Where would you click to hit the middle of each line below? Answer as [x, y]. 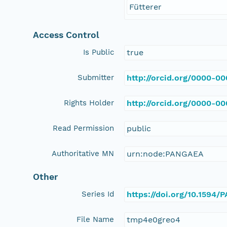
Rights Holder [89, 103]
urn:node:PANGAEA [165, 154]
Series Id [98, 194]
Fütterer [146, 7]
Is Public [99, 52]
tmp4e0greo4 [154, 219]
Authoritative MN [83, 153]
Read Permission [84, 128]
